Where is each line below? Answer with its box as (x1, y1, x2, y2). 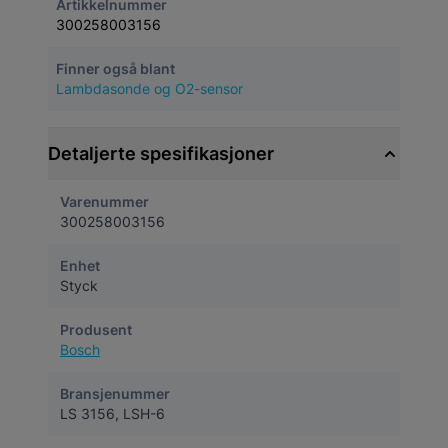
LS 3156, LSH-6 (60, 405, 165, 422)
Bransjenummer (60, 385, 170, 402)
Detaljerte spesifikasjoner (48, 143, 274, 164)
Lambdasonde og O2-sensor (56, 80, 243, 97)
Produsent (60, 321, 132, 338)
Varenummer (60, 193, 149, 210)
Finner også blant (56, 60, 175, 77)
